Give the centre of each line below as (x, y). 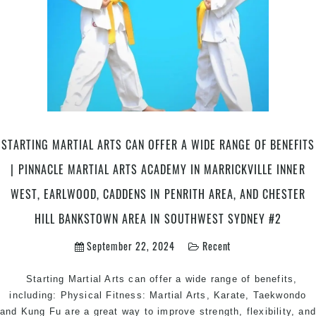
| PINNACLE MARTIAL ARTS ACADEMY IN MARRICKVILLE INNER (158, 169)
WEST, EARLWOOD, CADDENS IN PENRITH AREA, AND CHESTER (158, 194)
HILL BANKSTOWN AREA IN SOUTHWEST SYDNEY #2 (158, 218)
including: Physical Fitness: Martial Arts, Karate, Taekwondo (158, 295)
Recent (217, 245)
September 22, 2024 (129, 245)
